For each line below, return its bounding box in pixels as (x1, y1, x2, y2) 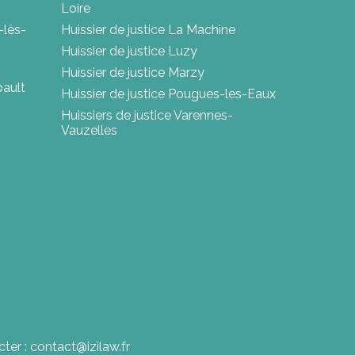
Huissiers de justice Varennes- (60, 108, 233, 124)
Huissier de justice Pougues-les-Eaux (60, 86, 276, 102)
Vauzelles (60, 123, 117, 139)
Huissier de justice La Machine (60, 22, 235, 38)
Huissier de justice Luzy (60, 44, 197, 59)
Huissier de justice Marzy (60, 65, 204, 81)
